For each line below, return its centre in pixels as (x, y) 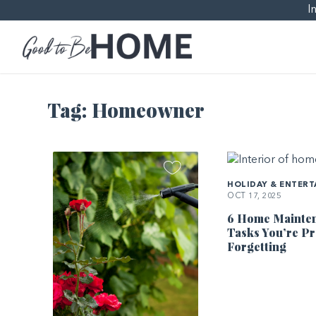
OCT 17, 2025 (254, 197)
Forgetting (257, 247)
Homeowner (148, 110)
